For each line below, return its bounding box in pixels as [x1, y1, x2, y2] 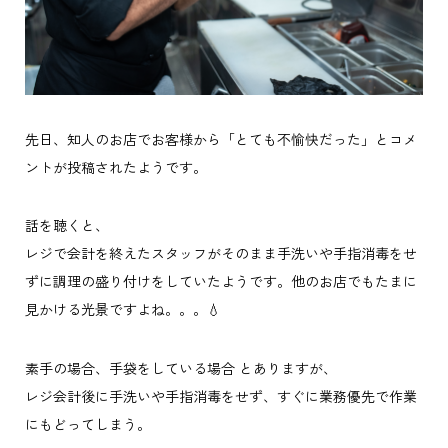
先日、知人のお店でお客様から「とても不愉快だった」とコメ [24, 128, 417, 149]
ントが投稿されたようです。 [24, 156, 207, 177]
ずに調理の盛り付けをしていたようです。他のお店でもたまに [24, 271, 417, 292]
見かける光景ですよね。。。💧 [24, 299, 221, 320]
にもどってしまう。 [24, 413, 151, 434]
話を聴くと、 [24, 215, 109, 236]
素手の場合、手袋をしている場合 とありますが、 [24, 357, 337, 378]
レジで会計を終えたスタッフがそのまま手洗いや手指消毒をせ [24, 243, 417, 264]
